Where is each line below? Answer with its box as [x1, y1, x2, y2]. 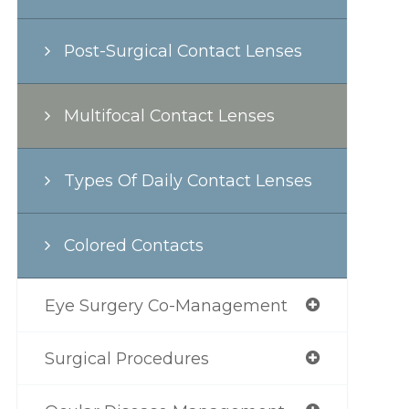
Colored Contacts [63, 236, 204, 255]
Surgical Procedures [44, 349, 209, 368]
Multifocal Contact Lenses [63, 106, 275, 125]
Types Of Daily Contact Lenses [63, 171, 312, 190]
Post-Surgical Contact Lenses [63, 41, 302, 60]
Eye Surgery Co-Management [44, 296, 288, 315]
